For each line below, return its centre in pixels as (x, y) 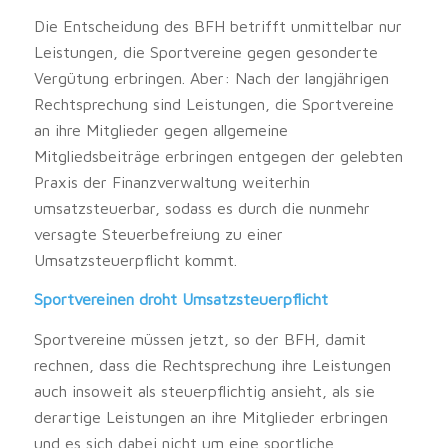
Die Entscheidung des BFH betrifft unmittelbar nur (217, 25)
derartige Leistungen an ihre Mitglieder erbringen (210, 416)
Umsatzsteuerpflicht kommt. (135, 259)
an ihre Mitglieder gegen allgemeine (160, 129)
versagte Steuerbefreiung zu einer (158, 233)
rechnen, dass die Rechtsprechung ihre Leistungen (212, 364)
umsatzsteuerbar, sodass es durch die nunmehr (201, 207)
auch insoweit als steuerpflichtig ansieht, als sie (204, 390)
